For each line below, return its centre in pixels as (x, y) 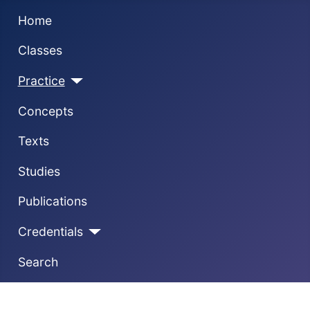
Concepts (45, 111)
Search (38, 262)
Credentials (50, 231)
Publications (52, 201)
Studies (39, 171)
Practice (41, 80)
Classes (40, 51)
